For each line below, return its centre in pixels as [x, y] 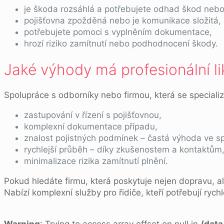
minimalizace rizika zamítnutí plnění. [96, 161]
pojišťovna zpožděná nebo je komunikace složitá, [122, 20]
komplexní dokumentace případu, [91, 126]
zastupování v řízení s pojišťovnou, [93, 115]
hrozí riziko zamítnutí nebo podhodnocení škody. [121, 43]
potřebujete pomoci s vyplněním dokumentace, [118, 32]
